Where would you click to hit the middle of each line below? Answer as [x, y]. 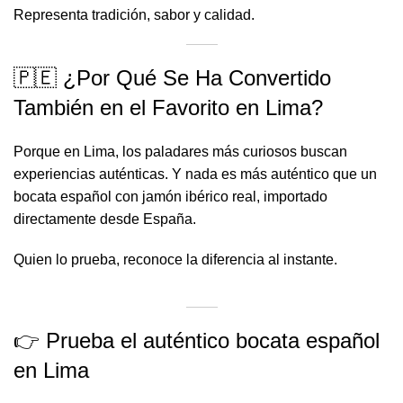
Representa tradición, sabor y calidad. [134, 15]
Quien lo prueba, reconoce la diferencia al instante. [175, 260]
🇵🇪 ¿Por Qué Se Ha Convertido [172, 78]
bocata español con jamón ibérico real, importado [170, 197]
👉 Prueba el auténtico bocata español [197, 340]
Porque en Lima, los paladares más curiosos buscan [180, 152]
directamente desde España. [105, 219]
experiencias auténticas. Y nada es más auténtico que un [195, 174]
